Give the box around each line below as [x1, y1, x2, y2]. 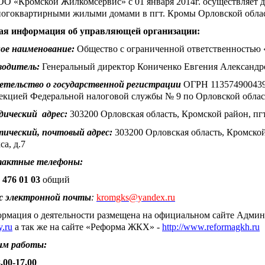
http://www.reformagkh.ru [162, 221, 260, 232]
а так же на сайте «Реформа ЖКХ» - [12, 221, 162, 232]
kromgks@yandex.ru [96, 192, 175, 202]
